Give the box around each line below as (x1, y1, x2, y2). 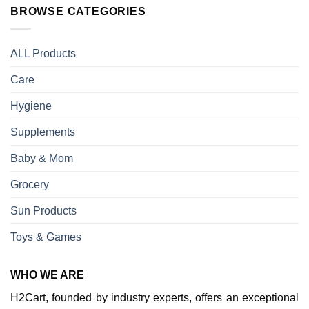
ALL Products (10, 47, 76, 59)
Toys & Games (10, 230, 81, 243)
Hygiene (10, 99, 52, 112)
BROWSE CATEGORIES (10, 6, 146, 18)
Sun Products (10, 204, 77, 217)
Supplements (10, 126, 75, 138)
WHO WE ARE (10, 268, 84, 281)
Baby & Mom (10, 152, 73, 164)
